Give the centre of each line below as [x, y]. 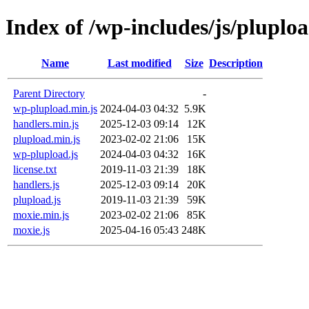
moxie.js [31, 230]
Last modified [139, 63]
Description [236, 63]
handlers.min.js [46, 123]
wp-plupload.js [46, 154]
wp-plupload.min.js [55, 108]
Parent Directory [49, 93]
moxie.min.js [41, 215]
